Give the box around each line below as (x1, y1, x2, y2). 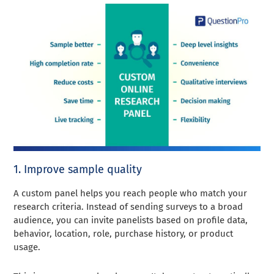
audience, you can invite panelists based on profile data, (13, 215, 248, 226)
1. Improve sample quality (13, 163, 143, 177)
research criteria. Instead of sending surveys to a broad (13, 201, 243, 213)
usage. (13, 242, 41, 253)
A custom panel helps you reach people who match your (13, 188, 248, 199)
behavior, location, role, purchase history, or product (13, 228, 234, 240)
